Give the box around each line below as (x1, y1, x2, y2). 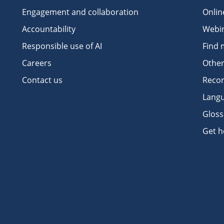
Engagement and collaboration (22, 6, 139, 17)
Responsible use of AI (22, 40, 102, 51)
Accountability (22, 23, 76, 34)
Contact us (22, 74, 63, 85)
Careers (22, 57, 52, 68)
